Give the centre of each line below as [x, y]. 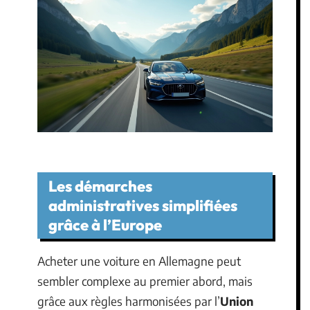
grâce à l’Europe [105, 225]
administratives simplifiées [143, 206]
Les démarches [100, 186]
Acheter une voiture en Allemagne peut [139, 261]
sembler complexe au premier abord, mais [145, 281]
